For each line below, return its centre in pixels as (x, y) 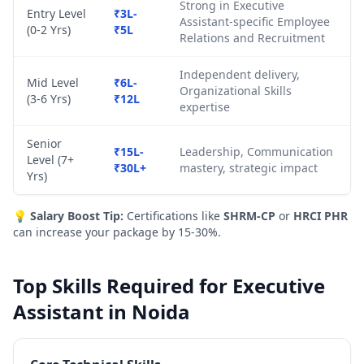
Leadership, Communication (256, 152)
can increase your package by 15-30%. (117, 232)
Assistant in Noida (102, 312)
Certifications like (173, 216)
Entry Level (56, 13)
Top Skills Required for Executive (169, 286)
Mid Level (53, 82)
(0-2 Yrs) (49, 30)
